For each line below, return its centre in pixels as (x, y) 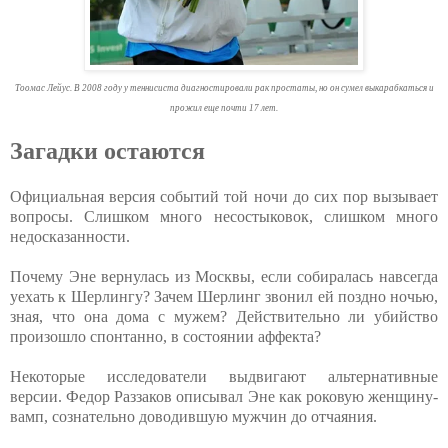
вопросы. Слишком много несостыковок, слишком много (224, 217)
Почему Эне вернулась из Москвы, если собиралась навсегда (224, 277)
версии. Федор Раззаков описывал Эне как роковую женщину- (224, 397)
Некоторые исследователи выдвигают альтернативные (224, 377)
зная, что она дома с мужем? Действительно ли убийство (224, 317)
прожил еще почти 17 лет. (224, 108)
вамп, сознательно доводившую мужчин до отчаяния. (193, 417)
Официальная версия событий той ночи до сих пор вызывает (224, 197)
